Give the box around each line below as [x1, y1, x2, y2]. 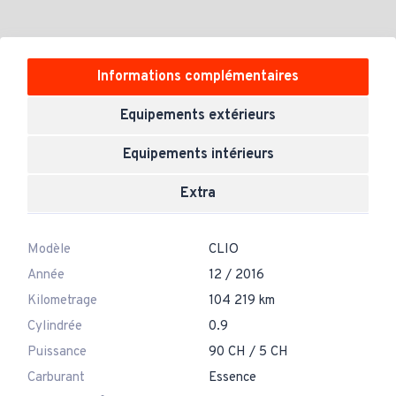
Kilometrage [27, 293, 97, 309]
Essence [208, 369, 256, 386]
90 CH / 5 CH [208, 344, 288, 361]
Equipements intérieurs [122, 146, 274, 164]
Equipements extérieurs [120, 107, 276, 125]
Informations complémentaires [97, 68, 299, 86]
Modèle [27, 241, 71, 258]
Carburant [27, 369, 85, 386]
